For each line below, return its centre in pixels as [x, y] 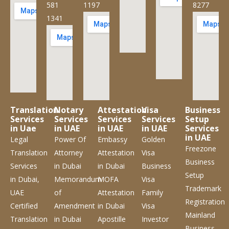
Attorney [68, 152]
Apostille [112, 219]
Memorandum [78, 179]
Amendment [74, 205]
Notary [68, 110]
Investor [155, 219]
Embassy [113, 139]
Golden [153, 139]
